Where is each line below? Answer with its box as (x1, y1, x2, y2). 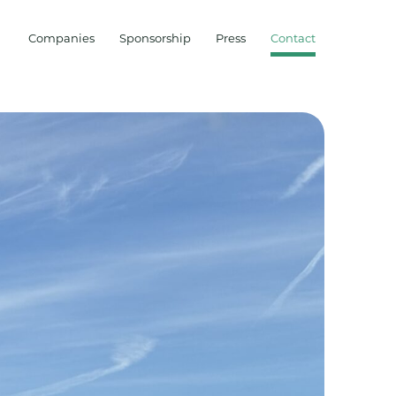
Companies (28, 31, 95, 45)
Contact (270, 31, 316, 45)
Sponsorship (119, 31, 192, 45)
